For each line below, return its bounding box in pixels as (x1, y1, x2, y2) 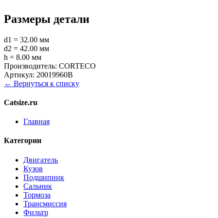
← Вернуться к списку (4, 79, 79, 88)
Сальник (23, 182, 52, 190)
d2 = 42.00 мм (4, 44, 49, 53)
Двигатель (23, 155, 58, 164)
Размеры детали (4, 12, 90, 25)
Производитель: (4, 61, 57, 70)
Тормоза (23, 190, 51, 199)
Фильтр (23, 208, 48, 217)
